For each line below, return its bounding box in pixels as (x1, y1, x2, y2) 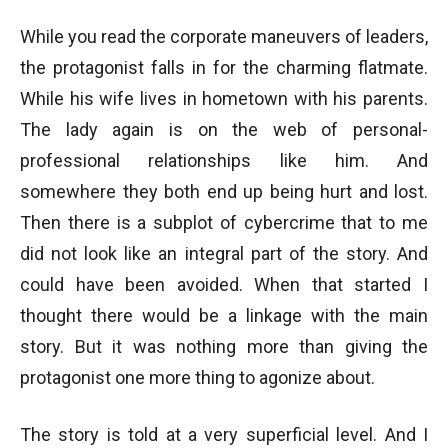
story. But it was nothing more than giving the (20, 336, 428, 357)
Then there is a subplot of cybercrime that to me (20, 212, 428, 233)
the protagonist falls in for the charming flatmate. (20, 57, 428, 78)
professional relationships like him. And (20, 150, 428, 171)
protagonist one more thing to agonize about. (20, 367, 375, 388)
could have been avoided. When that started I (20, 274, 428, 295)
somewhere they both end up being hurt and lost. (20, 181, 428, 202)
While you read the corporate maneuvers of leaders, (20, 26, 428, 47)
